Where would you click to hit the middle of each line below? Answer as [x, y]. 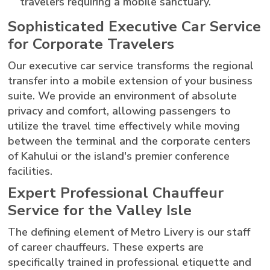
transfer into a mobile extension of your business [130, 80]
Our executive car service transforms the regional [131, 65]
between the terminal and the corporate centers [130, 141]
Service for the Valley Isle [100, 210]
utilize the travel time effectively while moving [124, 126]
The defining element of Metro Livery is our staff [129, 232]
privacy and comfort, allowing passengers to [120, 111]
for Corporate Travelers [91, 44]
